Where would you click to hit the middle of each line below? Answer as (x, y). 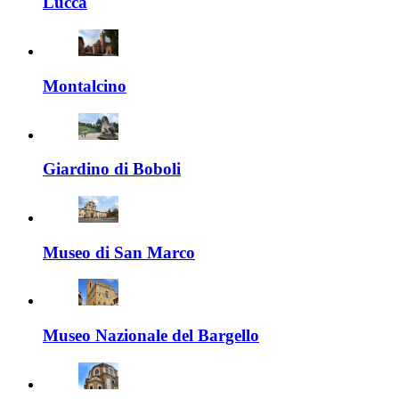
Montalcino (85, 85)
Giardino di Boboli (112, 169)
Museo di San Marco (119, 252)
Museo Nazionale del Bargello (151, 336)
